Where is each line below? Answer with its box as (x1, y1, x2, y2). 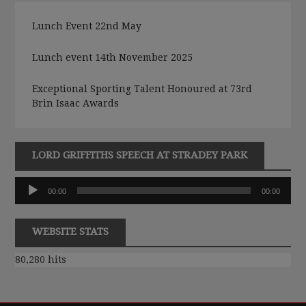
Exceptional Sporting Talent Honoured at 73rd (32, 83, 253, 95)
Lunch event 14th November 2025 (32, 52, 193, 64)
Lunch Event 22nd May (32, 20, 142, 32)
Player (14, 191, 42, 203)
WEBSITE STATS (32, 225, 109, 238)
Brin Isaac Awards (32, 98, 120, 109)
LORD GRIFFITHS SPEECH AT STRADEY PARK (32, 149, 248, 162)
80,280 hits (15, 254, 67, 266)
